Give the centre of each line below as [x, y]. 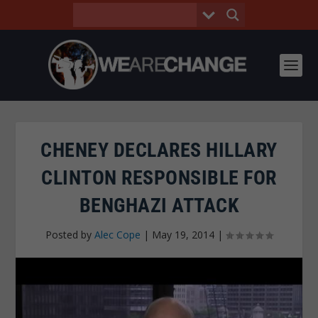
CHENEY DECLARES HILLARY [159, 150]
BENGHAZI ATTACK [159, 205]
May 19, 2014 [183, 235]
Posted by [70, 235]
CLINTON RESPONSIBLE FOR [159, 178]
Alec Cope [117, 235]
